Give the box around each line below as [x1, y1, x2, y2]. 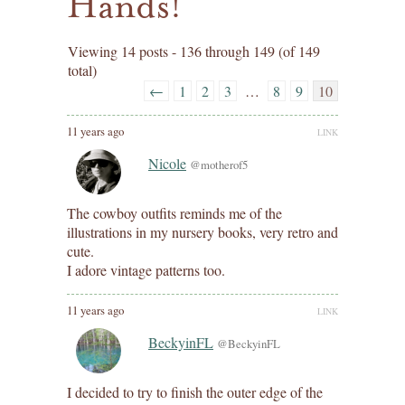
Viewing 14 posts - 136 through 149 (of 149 [68, 42, 320, 61]
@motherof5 [190, 155, 248, 173]
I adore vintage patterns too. [67, 259, 225, 279]
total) [68, 61, 97, 80]
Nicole [148, 153, 186, 173]
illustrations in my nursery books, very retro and [67, 221, 338, 241]
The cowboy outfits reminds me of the [67, 202, 282, 222]
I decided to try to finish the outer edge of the [67, 381, 323, 401]
